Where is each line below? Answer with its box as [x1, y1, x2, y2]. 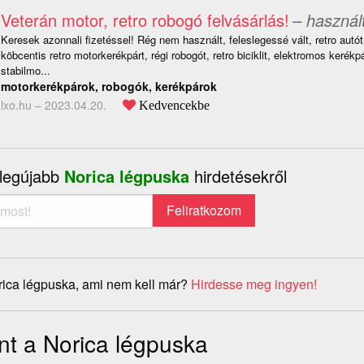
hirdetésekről [194, 164, 287, 188]
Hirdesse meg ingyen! [191, 275, 317, 294]
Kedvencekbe [138, 98, 210, 112]
